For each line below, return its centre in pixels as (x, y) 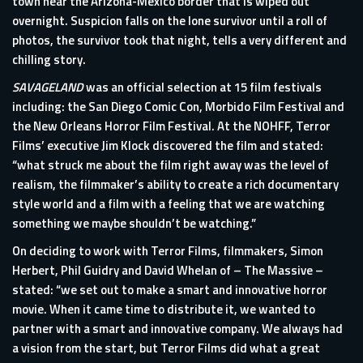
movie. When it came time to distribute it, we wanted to (164, 309)
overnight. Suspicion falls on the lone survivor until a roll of (170, 21)
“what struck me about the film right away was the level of (171, 165)
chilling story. (49, 60)
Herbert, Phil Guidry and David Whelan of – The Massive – (168, 270)
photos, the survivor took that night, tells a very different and (179, 40)
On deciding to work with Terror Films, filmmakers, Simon (168, 251)
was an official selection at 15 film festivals (203, 87)
